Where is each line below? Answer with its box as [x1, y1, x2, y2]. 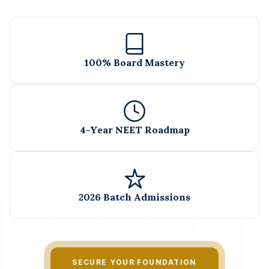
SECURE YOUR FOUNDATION [72, 257, 197, 267]
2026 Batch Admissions [79, 190, 190, 203]
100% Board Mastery [84, 56, 185, 68]
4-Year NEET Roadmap [79, 123, 190, 136]
